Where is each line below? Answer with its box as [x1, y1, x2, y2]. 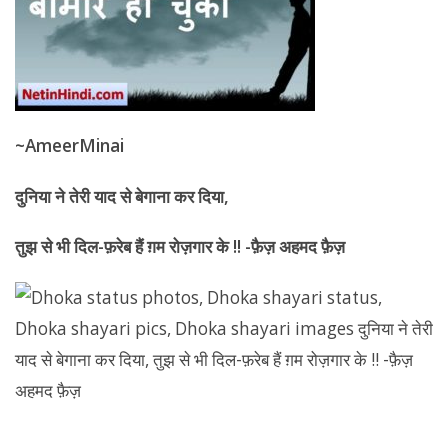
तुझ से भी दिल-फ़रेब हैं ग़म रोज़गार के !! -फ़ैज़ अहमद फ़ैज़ [15, 235, 345, 258]
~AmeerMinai [15, 134, 124, 157]
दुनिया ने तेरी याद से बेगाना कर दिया [15, 184, 224, 208]
